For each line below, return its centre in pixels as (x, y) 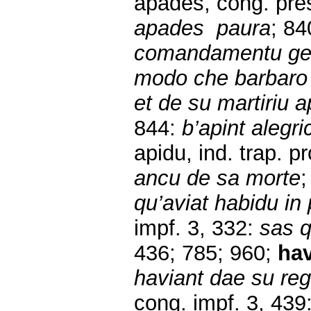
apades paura (202, 28)
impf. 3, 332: (194, 228)
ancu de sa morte (217, 178)
